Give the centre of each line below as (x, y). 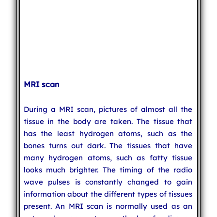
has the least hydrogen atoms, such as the (108, 133)
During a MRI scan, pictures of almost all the (108, 109)
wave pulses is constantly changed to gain (108, 182)
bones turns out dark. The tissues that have (108, 145)
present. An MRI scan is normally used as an (108, 206)
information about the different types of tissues (108, 194)
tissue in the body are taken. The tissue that (108, 121)
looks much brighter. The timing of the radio (108, 170)
